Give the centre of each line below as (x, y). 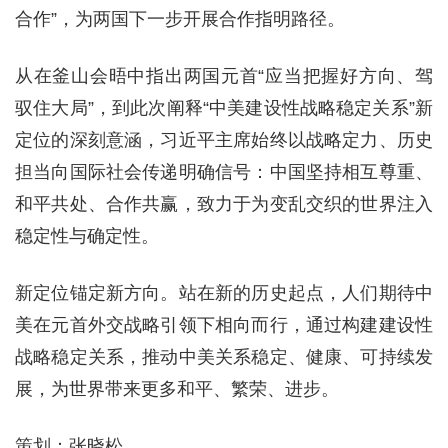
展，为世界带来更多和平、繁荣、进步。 (177, 389)
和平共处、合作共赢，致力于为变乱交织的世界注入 (224, 204)
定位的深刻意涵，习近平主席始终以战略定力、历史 (224, 140)
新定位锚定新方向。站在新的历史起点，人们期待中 (224, 293)
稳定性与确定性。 (87, 236)
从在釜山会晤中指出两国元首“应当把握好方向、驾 (224, 76)
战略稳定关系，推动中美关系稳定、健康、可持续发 (224, 357)
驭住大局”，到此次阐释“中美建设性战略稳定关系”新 (224, 108)
